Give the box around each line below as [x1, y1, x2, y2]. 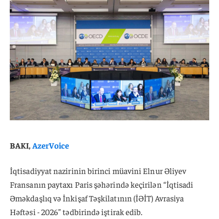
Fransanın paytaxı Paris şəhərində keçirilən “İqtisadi [10, 178, 194, 190]
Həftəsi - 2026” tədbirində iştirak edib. [10, 206, 143, 217]
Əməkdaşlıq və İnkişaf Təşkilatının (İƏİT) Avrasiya [10, 192, 184, 203]
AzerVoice [32, 139, 69, 151]
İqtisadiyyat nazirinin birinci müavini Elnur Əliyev [10, 165, 187, 176]
